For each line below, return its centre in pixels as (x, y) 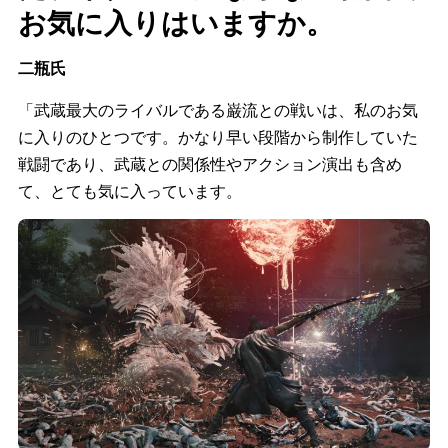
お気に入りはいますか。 (176, 21)
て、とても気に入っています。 (130, 191)
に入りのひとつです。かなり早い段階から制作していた (218, 137)
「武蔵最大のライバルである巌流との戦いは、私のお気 (218, 110)
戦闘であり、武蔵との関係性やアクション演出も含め (210, 164)
